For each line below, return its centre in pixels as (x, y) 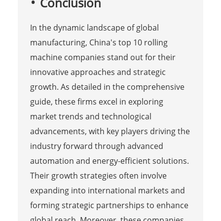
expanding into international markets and (107, 191)
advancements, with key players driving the (110, 131)
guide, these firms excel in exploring (96, 102)
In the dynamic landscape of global (94, 28)
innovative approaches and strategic (98, 72)
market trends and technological (91, 117)
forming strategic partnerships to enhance (109, 205)
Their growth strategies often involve (98, 176)
